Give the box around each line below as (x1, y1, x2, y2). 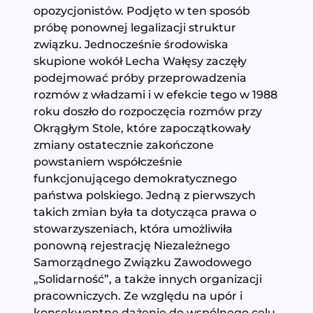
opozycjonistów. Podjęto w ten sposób (34, 3, 251, 17)
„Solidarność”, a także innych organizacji (34, 271, 263, 286)
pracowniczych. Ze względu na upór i (34, 288, 243, 303)
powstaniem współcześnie (34, 154, 183, 168)
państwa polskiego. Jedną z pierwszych (34, 187, 256, 202)
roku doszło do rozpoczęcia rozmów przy (34, 103, 263, 118)
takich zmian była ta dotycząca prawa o (34, 204, 257, 219)
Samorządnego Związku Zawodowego (34, 254, 252, 269)
